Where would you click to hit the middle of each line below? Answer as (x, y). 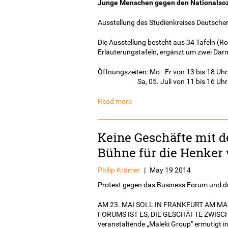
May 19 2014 (170, 170)
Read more (115, 101)
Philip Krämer (119, 170)
